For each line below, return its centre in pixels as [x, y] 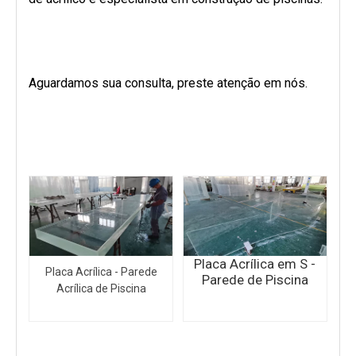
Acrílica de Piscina [101, 288]
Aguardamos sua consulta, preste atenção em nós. [168, 83]
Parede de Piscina [255, 279]
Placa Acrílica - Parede [101, 271]
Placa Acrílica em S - [255, 263]
